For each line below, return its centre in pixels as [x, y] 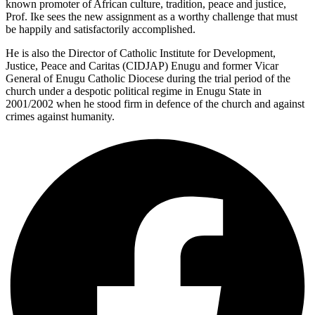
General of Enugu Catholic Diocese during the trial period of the [148, 79]
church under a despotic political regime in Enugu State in [134, 91]
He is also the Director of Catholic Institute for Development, [141, 53]
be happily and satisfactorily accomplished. [101, 30]
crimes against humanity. [60, 117]
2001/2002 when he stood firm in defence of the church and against [155, 104]
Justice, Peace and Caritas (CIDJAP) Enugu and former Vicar [142, 66]
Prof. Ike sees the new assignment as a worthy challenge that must [152, 17]
